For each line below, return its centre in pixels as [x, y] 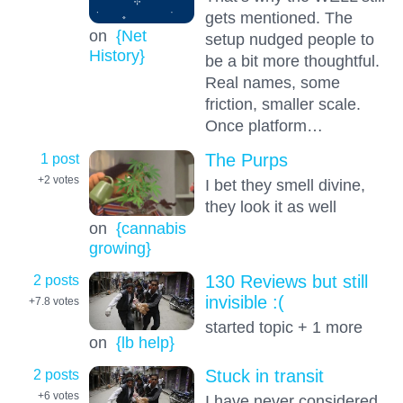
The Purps [246, 161]
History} [116, 55]
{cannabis [151, 228]
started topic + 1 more [283, 327]
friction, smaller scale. [282, 104]
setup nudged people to [289, 40]
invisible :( [244, 303]
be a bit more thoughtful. [292, 61]
